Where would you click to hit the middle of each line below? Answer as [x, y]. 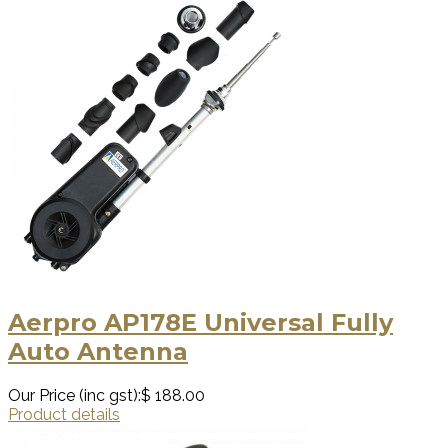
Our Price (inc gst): [74, 396]
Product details [64, 415]
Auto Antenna [98, 352]
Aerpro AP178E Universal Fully [200, 323]
